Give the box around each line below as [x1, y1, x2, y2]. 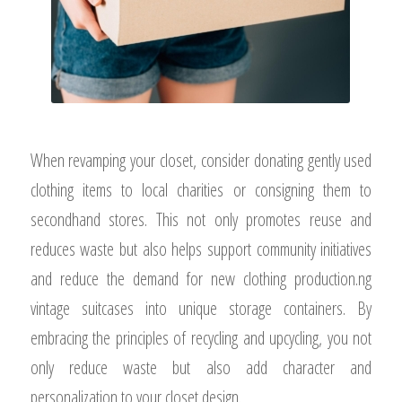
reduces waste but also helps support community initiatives [30, 237, 372, 262]
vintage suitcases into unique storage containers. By [30, 296, 372, 321]
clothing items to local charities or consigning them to [30, 178, 372, 203]
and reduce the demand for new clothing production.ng [30, 267, 372, 292]
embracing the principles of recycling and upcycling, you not [30, 326, 372, 351]
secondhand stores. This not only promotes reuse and [30, 207, 372, 232]
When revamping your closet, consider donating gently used [30, 148, 372, 173]
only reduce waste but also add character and [30, 355, 372, 380]
